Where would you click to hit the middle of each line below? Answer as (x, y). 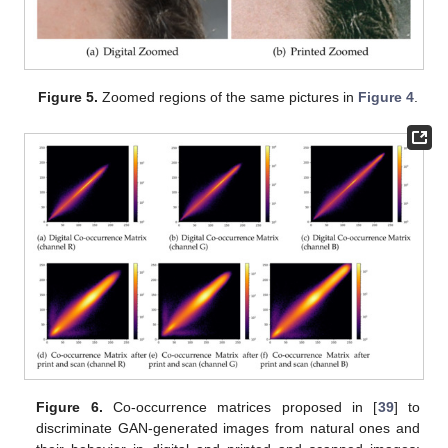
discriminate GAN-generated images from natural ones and (228, 428)
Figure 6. (69, 407)
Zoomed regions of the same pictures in (228, 96)
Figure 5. (68, 96)
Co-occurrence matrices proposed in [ (240, 407)
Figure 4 (386, 96)
